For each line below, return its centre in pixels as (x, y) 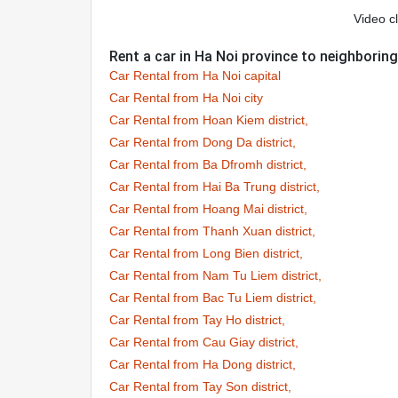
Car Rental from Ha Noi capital (195, 76)
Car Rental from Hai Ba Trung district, (215, 187)
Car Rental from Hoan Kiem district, (209, 120)
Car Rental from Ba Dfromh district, (208, 164)
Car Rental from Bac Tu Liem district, (213, 298)
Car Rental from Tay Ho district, (197, 320)
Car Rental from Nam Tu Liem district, (215, 275)
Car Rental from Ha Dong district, (203, 364)
